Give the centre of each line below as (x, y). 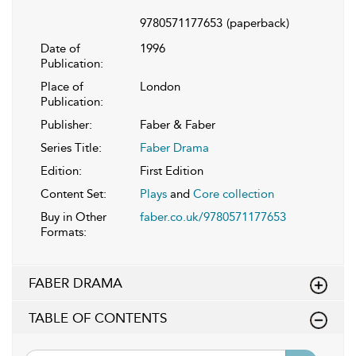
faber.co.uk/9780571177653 (213, 217)
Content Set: (74, 194)
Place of (62, 87)
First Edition (172, 171)
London (160, 87)
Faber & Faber (178, 125)
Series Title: (71, 148)
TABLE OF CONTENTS (98, 318)
